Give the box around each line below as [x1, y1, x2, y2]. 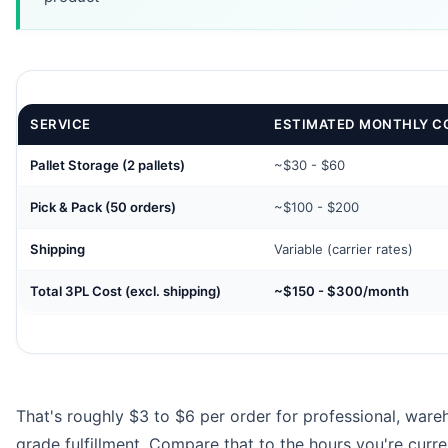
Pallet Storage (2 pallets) [30, 157, 185, 174]
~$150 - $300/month [274, 283, 409, 300]
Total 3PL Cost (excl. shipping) [30, 283, 221, 300]
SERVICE [30, 116, 91, 133]
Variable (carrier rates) [274, 241, 413, 258]
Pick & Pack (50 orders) [30, 199, 176, 216]
